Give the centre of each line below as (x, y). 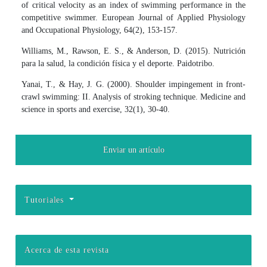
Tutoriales (46, 200)
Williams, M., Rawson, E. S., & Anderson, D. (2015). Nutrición (133, 51)
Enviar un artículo (133, 150)
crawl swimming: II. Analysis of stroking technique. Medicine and (133, 97)
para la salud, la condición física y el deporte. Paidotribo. (118, 63)
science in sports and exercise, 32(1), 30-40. (96, 109)
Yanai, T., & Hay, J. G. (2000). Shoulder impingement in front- (133, 84)
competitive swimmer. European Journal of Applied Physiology (133, 17)
